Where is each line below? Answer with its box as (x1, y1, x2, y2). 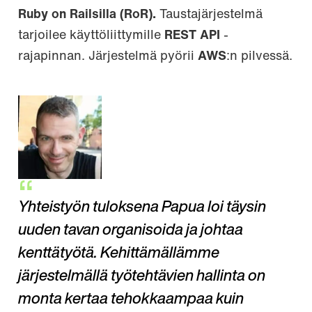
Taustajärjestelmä (156, 8, 263, 22)
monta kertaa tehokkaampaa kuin (18, 292, 244, 309)
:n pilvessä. (226, 49, 292, 63)
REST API (164, 29, 220, 42)
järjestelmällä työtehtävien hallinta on (18, 269, 265, 286)
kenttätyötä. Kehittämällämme (18, 246, 219, 263)
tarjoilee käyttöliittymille (18, 29, 164, 42)
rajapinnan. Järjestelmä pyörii (18, 49, 198, 63)
